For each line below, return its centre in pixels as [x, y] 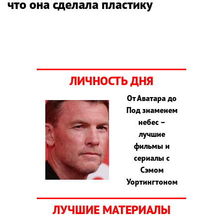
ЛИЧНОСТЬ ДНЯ [111, 81]
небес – [152, 122]
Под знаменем [152, 110]
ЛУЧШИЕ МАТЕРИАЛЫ [111, 210]
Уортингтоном [152, 182]
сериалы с [152, 158]
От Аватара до [152, 98]
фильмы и [152, 146]
